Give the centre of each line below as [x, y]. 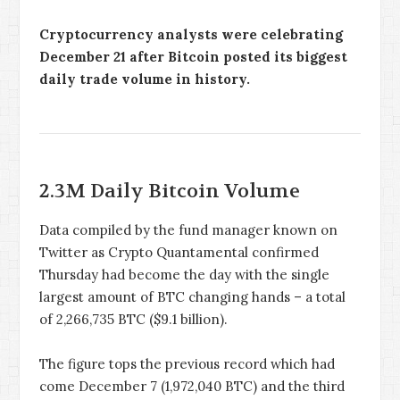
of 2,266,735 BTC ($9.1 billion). [133, 319]
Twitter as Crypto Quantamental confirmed [179, 252]
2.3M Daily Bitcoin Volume [170, 191]
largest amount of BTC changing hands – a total [192, 296]
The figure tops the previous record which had [187, 364]
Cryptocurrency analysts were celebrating [191, 34]
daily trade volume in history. [145, 79]
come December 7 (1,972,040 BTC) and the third [192, 387]
